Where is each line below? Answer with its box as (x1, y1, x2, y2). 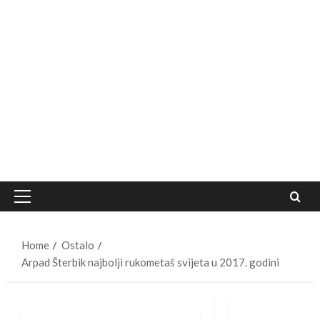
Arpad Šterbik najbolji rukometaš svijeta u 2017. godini (21, 256, 279, 269)
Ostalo (61, 239, 94, 252)
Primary (21, 197, 60, 211)
